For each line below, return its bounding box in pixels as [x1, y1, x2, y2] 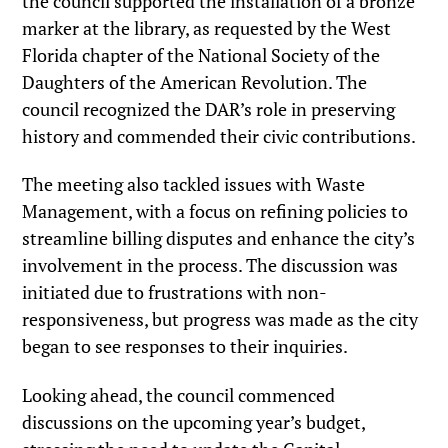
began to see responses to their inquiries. [22, 334, 349, 359]
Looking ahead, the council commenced [22, 382, 336, 407]
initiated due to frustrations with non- [22, 280, 328, 305]
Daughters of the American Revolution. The [22, 69, 368, 94]
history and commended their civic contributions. [22, 123, 417, 148]
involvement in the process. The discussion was [22, 253, 399, 278]
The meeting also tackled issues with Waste [22, 172, 366, 197]
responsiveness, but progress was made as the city [22, 307, 419, 332]
